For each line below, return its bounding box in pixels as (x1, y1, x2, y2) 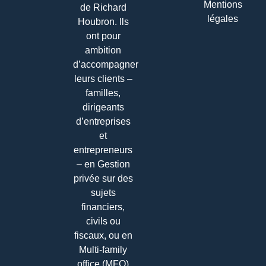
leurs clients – (74, 73, 132, 84)
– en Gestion (76, 159, 130, 169)
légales (207, 13, 239, 24)
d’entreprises (75, 116, 131, 126)
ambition (85, 45, 122, 55)
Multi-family (79, 244, 128, 255)
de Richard (80, 2, 126, 12)
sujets (90, 187, 116, 198)
